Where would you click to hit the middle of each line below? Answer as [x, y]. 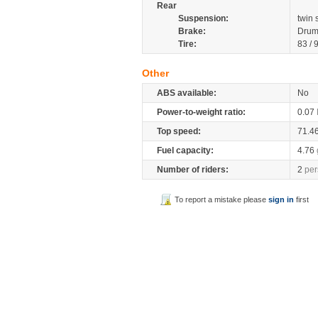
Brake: [192, 31]
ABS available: [187, 93]
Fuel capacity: [185, 150]
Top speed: [179, 131]
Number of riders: [193, 170]
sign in [281, 199]
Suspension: [203, 18]
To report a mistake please [222, 199]
